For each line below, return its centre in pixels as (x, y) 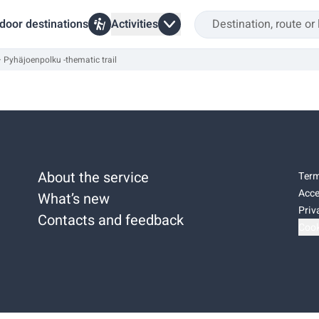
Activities (135, 24)
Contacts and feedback (111, 220)
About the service (94, 178)
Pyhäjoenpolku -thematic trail (60, 60)
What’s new (74, 199)
